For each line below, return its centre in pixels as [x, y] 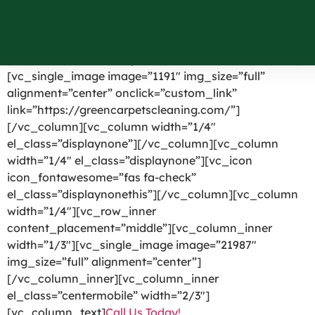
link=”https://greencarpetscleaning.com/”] [123, 110]
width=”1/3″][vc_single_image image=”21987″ [132, 245]
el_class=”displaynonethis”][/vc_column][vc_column [153, 194]
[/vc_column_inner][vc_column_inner [113, 278]
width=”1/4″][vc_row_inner [82, 211]
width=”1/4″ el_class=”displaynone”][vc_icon [130, 160]
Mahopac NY [104, 22]
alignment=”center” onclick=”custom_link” [122, 93]
